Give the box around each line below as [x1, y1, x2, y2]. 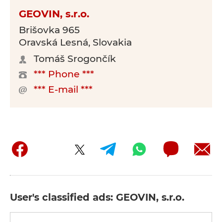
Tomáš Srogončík [34, 53, 116, 64]
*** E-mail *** [34, 84, 93, 95]
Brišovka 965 [19, 24, 80, 36]
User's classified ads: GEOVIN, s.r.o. [10, 191, 184, 203]
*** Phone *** [34, 68, 94, 80]
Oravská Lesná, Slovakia [19, 37, 132, 48]
